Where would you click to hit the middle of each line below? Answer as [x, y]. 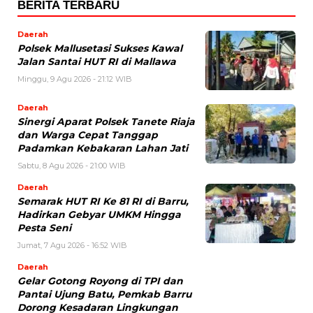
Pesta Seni [44, 227]
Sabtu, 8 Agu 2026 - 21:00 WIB [72, 165]
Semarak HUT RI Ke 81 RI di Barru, [103, 201]
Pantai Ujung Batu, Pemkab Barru [104, 294]
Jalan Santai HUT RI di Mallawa [97, 61]
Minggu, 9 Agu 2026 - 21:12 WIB [75, 79]
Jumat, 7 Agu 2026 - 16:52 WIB [72, 245]
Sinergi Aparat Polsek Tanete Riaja [106, 121]
